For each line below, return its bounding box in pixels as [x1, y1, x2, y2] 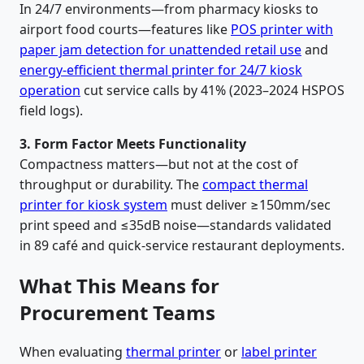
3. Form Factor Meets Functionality [19, 134, 246, 153]
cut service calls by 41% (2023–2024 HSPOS [80, 80, 344, 99]
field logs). [19, 101, 83, 119]
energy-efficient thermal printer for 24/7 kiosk [19, 60, 302, 79]
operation [19, 80, 80, 99]
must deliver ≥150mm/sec [167, 195, 331, 214]
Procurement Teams [19, 298, 215, 326]
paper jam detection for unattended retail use [19, 40, 301, 58]
